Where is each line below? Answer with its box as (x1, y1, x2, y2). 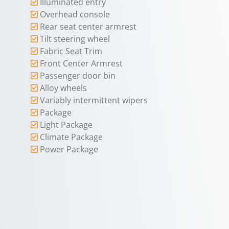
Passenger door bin (40, 70, 116, 81)
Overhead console (40, 8, 110, 20)
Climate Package (40, 131, 103, 143)
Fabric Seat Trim (40, 45, 102, 57)
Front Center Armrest (40, 57, 123, 69)
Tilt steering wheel (40, 33, 110, 44)
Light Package (40, 119, 93, 130)
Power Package (40, 143, 98, 155)
